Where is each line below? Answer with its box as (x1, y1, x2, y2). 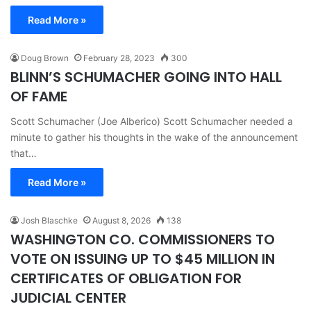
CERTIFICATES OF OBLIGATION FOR (10, 268, 242, 288)
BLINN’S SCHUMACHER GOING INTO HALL (10, 67, 282, 87)
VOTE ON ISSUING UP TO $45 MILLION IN (10, 249, 275, 269)
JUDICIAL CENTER (10, 287, 126, 308)
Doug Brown (21, 52, 69, 63)
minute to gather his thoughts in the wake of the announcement (10, 131, 298, 143)
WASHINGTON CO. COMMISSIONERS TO (10, 229, 275, 249)
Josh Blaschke (21, 215, 78, 226)
